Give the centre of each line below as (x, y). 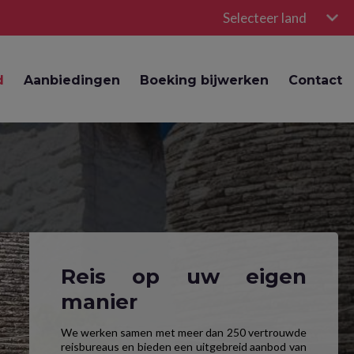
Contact (316, 81)
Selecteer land (265, 18)
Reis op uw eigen (183, 276)
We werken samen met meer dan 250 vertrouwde (183, 332)
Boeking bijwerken (205, 81)
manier (99, 301)
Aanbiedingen (72, 81)
